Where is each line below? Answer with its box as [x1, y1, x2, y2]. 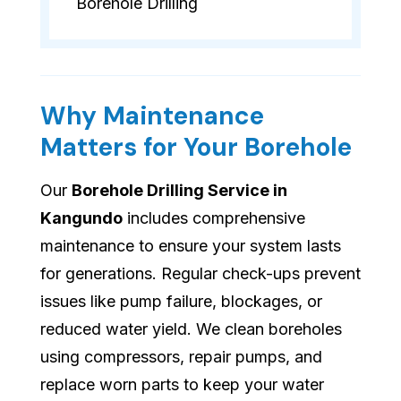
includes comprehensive [123, 209, 305, 228]
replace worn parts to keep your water [40, 375, 324, 395]
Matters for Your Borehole [40, 131, 352, 165]
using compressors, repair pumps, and [40, 347, 322, 367]
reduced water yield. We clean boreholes [40, 320, 342, 339]
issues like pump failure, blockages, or [40, 292, 322, 311]
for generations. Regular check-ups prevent [40, 264, 361, 284]
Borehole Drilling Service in [72, 181, 287, 200]
